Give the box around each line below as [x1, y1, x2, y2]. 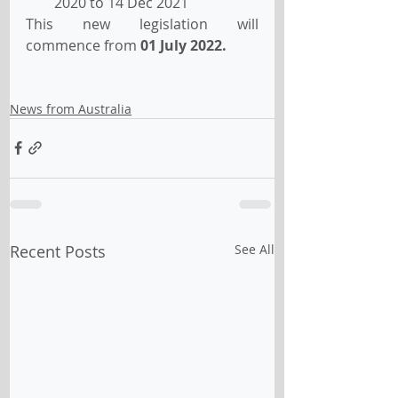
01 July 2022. [140, 35, 227, 55]
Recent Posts [10, 240, 106, 262]
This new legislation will [26, 13, 259, 34]
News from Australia [10, 99, 131, 117]
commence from [26, 35, 140, 55]
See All [235, 240, 275, 258]
